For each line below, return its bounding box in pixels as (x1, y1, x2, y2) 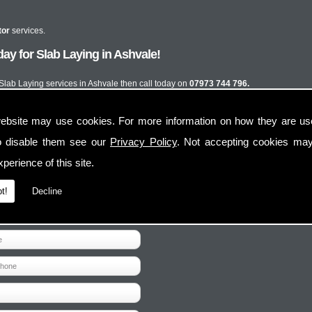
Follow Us (199, 195, 258, 209)
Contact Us (3, 195, 70, 209)
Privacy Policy (110, 136, 177, 148)
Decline (32, 186, 62, 196)
